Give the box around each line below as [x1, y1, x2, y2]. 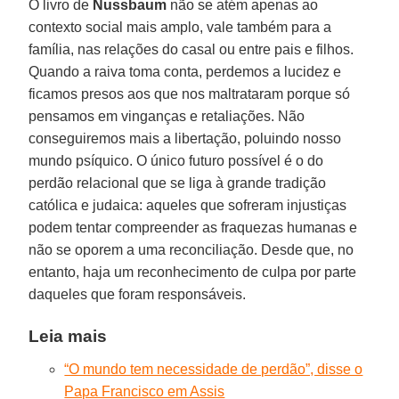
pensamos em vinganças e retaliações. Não [28, 108, 305, 124]
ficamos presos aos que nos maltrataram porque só [28, 85, 351, 102]
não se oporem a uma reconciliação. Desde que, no [28, 241, 354, 257]
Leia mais [28, 326, 108, 346]
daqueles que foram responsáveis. [28, 286, 247, 302]
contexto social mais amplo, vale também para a [28, 19, 332, 35]
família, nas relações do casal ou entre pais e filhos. [28, 41, 354, 57]
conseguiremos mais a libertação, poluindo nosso [28, 130, 342, 146]
